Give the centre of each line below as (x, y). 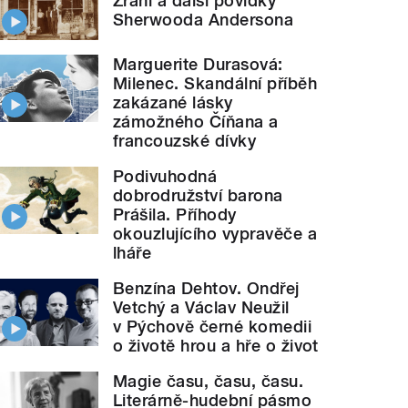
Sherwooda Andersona (204, 19)
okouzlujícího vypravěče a (215, 233)
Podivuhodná (165, 176)
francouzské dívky (185, 140)
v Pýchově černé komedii (213, 326)
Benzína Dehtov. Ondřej (206, 288)
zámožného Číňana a (196, 121)
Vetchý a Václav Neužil (201, 307)
